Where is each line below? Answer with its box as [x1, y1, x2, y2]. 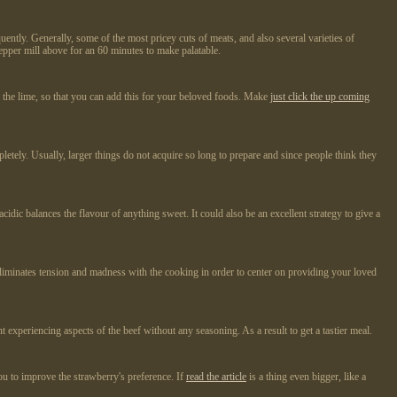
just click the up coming [270, 90, 370, 104]
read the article [186, 370, 246, 384]
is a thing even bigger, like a [246, 370, 366, 384]
